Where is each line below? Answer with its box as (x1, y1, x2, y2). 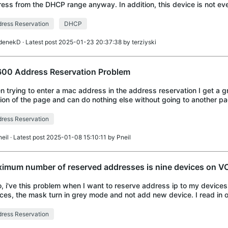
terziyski (131, 38, 156, 46)
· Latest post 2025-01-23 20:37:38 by (20, 38, 132, 46)
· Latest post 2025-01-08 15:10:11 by (8, 133, 117, 141)
